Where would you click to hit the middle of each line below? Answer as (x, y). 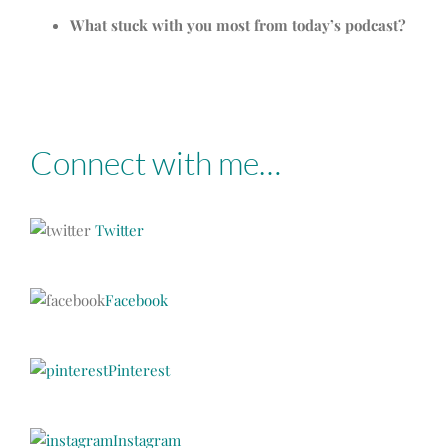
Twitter (119, 230)
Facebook (136, 300)
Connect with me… (155, 163)
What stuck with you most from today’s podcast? (238, 25)
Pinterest (139, 370)
